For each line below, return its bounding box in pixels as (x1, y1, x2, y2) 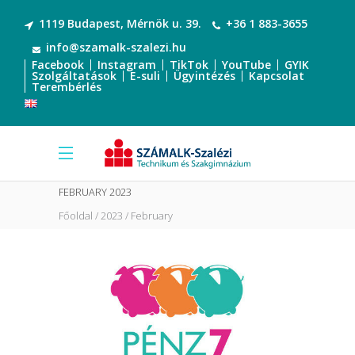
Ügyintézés (174, 68, 235, 83)
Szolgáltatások (32, 68, 116, 83)
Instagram (97, 57, 156, 72)
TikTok (170, 57, 208, 72)
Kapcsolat (249, 68, 304, 83)
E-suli (130, 68, 160, 83)
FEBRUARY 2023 (59, 185, 132, 200)
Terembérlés (32, 79, 101, 94)
